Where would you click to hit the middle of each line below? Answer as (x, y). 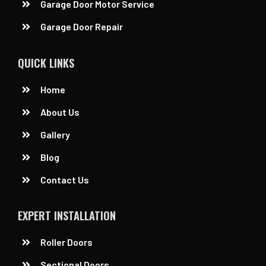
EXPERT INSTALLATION (66, 216)
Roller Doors (67, 242)
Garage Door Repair (82, 27)
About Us (60, 112)
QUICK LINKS (46, 62)
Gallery (56, 134)
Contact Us (65, 179)
